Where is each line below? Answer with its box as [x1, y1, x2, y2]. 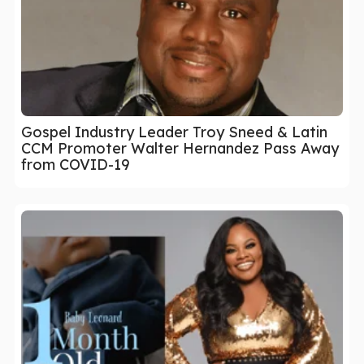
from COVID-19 [21, 154, 130, 174]
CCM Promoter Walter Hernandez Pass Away [21, 138, 339, 158]
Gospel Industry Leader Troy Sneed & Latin [21, 122, 327, 141]
